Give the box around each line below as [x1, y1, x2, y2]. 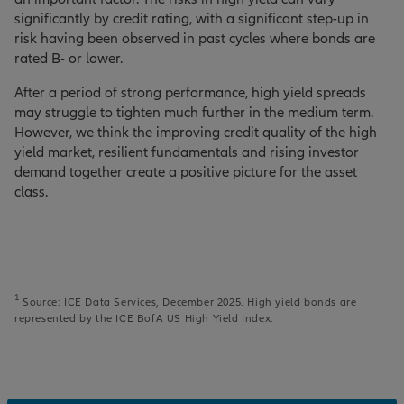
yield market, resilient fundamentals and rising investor [14, 143, 359, 162]
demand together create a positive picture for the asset [14, 163, 357, 182]
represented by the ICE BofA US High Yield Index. [14, 312, 274, 326]
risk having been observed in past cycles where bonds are [14, 30, 375, 49]
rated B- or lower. [14, 50, 123, 69]
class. [14, 183, 48, 202]
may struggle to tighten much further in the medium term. [14, 104, 373, 123]
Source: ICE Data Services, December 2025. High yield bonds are [19, 296, 357, 309]
